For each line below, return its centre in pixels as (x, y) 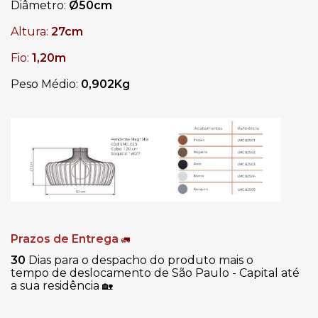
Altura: (29, 32)
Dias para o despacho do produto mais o (141, 260)
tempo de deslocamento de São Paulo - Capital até (155, 273)
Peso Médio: (46, 84)
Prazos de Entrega (65, 238)
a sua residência (56, 285)
